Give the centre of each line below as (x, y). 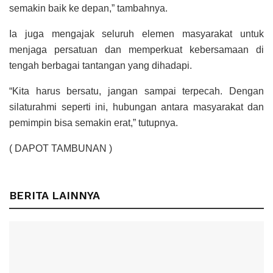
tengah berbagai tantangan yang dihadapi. (101, 66)
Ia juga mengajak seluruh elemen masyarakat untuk (136, 34)
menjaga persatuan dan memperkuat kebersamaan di (136, 50)
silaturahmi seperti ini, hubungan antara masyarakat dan (136, 107)
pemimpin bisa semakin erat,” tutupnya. (94, 123)
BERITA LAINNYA (55, 196)
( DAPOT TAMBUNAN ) (61, 149)
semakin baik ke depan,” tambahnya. (88, 9)
